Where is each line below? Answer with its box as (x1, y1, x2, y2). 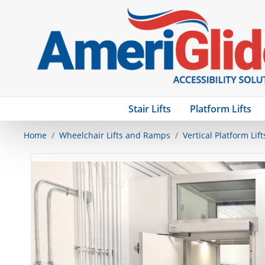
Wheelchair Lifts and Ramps (59, 130, 170, 141)
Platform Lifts (190, 102, 252, 116)
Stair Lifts (128, 102, 172, 116)
